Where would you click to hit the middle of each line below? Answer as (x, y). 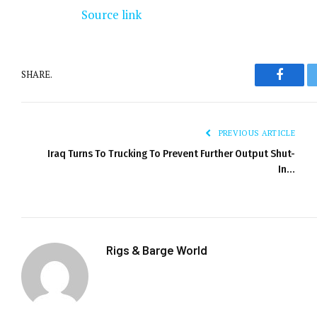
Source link (111, 14)
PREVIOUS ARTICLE (255, 133)
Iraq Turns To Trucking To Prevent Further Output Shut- (171, 153)
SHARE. (37, 75)
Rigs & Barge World (157, 249)
